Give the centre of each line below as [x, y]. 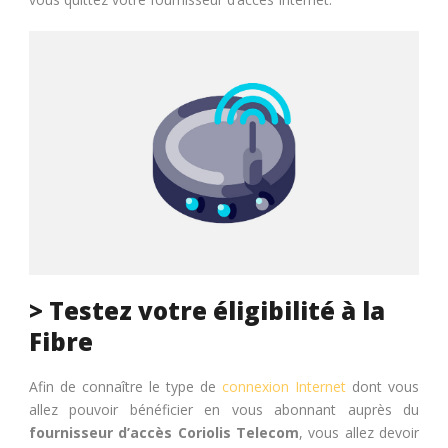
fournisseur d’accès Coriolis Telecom [164, 432]
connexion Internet [284, 386]
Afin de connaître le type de [125, 386]
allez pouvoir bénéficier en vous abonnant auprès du [224, 409]
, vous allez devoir [359, 432]
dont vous [382, 386]
